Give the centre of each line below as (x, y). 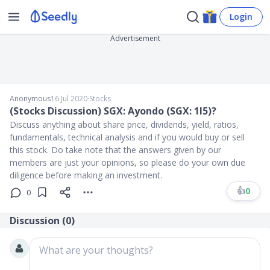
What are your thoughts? (96, 250)
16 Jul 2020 (69, 99)
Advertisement (135, 38)
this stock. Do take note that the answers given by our (115, 150)
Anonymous (30, 99)
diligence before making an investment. (86, 175)
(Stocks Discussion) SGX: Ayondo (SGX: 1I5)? (113, 111)
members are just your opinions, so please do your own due (127, 162)
